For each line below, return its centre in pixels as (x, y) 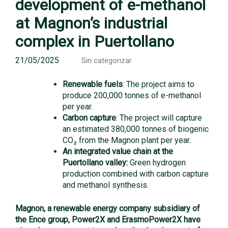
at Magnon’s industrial (91, 23)
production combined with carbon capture (136, 174)
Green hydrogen (157, 163)
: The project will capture (159, 118)
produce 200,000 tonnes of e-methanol (132, 95)
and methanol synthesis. (106, 185)
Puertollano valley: (95, 163)
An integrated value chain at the (118, 151)
